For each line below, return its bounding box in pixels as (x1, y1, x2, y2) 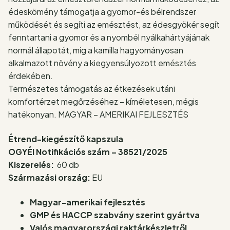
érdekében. (8, 70, 53, 82)
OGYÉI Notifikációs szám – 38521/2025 (8, 146, 167, 157)
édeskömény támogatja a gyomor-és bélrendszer (8, 6, 196, 17)
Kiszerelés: (8, 159, 54, 170)
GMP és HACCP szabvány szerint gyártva (29, 209, 200, 220)
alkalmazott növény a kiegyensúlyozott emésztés (8, 57, 196, 69)
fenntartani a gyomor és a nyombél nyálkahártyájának (8, 32, 209, 43)
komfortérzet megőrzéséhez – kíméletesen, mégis (8, 96, 199, 107)
